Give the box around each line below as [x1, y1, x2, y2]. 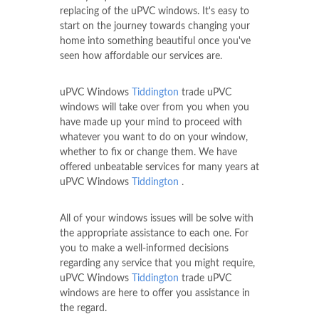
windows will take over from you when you [60, 103, 249, 113]
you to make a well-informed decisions [60, 244, 229, 254]
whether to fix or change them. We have [60, 147, 237, 158]
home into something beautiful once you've [60, 36, 251, 47]
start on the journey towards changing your [60, 21, 250, 32]
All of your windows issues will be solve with [60, 214, 253, 224]
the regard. [60, 303, 107, 314]
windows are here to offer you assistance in [60, 288, 250, 299]
